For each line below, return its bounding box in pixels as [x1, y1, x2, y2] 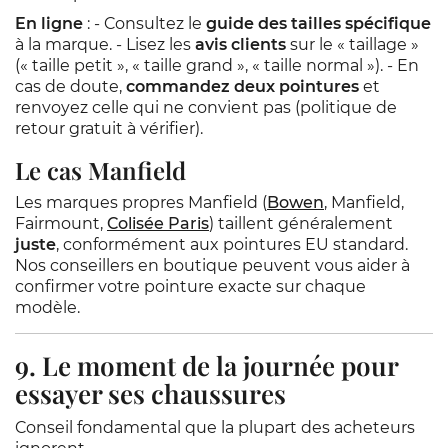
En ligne [15, 14, 83, 33]
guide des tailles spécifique [206, 14, 431, 33]
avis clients [195, 35, 286, 54]
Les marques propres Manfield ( [15, 193, 267, 212]
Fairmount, [15, 214, 107, 233]
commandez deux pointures [126, 77, 359, 96]
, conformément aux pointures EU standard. [56, 235, 408, 254]
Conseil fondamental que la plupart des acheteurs [15, 418, 415, 437]
